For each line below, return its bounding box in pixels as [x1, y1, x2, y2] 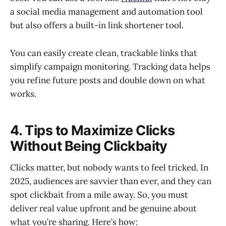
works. [10, 88, 38, 99]
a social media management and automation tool [10, 6, 203, 18]
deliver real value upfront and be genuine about [10, 202, 197, 214]
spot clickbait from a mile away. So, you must [10, 189, 188, 200]
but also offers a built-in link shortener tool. [10, 20, 184, 31]
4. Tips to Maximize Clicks [10, 122, 175, 139]
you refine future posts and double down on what [10, 74, 205, 86]
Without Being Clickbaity [10, 138, 167, 155]
